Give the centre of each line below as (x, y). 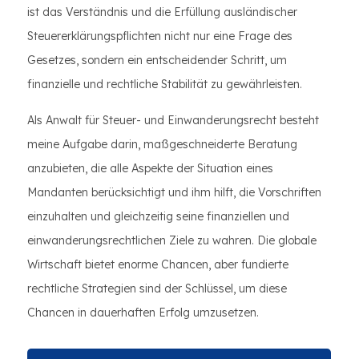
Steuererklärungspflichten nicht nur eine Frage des (160, 36)
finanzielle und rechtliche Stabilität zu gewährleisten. (165, 84)
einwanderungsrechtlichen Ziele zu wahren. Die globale (172, 240)
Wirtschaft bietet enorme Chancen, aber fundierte (158, 264)
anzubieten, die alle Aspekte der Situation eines (150, 168)
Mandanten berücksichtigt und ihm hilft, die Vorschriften (174, 192)
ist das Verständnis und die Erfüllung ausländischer (162, 12)
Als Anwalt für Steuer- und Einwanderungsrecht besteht (173, 120)
